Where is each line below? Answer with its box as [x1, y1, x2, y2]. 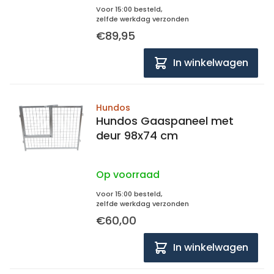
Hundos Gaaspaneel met [96, 113, 234, 128]
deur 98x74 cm [96, 128, 178, 143]
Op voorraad [96, 168, 160, 182]
